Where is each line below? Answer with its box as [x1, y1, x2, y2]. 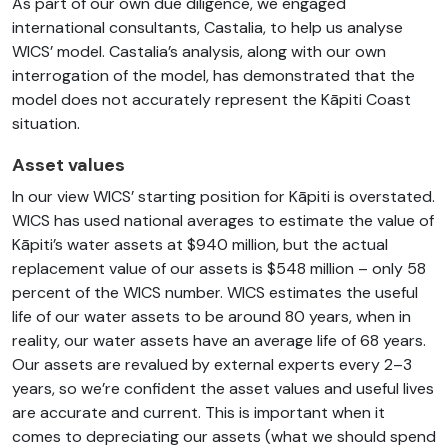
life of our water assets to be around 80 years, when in [12, 306, 411, 328]
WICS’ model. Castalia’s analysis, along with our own [12, 41, 386, 63]
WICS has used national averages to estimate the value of [12, 210, 434, 232]
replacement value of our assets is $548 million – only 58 [12, 258, 426, 280]
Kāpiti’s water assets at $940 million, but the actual [12, 234, 388, 256]
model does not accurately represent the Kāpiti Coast [12, 89, 411, 111]
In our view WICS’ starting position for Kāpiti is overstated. [12, 186, 435, 208]
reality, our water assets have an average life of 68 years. [12, 330, 426, 352]
